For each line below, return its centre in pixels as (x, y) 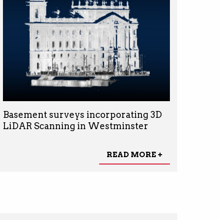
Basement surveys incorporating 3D (82, 115)
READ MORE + (134, 154)
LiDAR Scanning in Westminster (75, 126)
